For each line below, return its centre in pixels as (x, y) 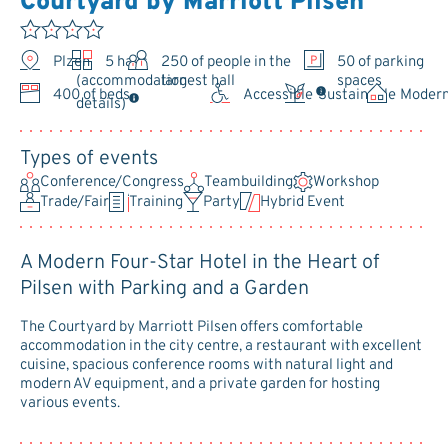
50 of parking (381, 62)
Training (156, 202)
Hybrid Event (302, 202)
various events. (70, 404)
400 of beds (91, 95)
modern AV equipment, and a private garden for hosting (200, 385)
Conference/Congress (112, 182)
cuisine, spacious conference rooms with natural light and (206, 366)
